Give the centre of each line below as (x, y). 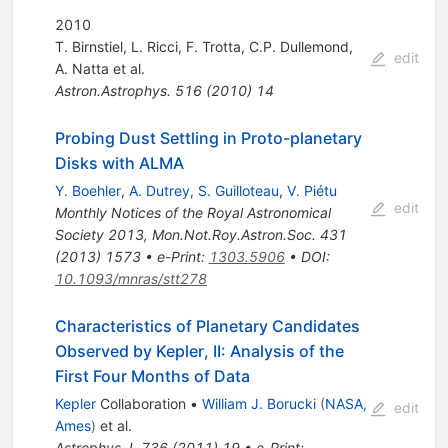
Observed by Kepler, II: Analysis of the (199, 350)
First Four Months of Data (152, 375)
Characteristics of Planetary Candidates (207, 325)
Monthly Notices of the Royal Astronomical (192, 212)
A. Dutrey (159, 190)
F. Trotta (213, 46)
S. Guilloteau (238, 190)
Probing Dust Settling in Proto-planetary (208, 137)
